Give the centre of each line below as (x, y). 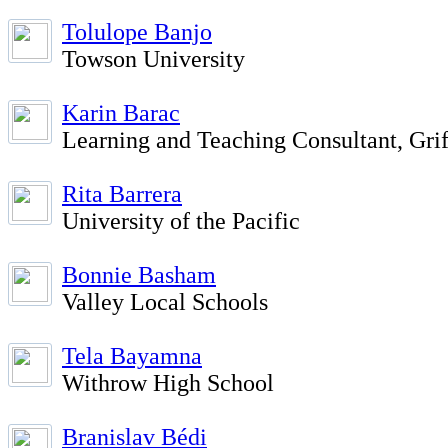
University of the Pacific (181, 221)
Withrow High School (168, 383)
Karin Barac (121, 113)
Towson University (153, 59)
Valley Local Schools (165, 302)
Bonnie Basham (139, 275)
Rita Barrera (122, 194)
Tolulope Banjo (137, 32)
